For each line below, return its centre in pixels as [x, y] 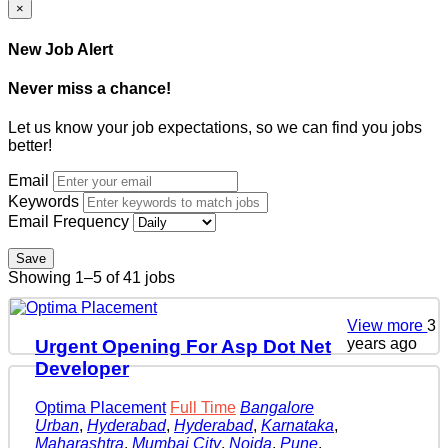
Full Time [203, 407]
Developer [82, 368]
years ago [382, 344]
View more [387, 326]
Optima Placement [100, 407]
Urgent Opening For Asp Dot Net [183, 346]
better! [30, 146]
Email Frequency [68, 222]
